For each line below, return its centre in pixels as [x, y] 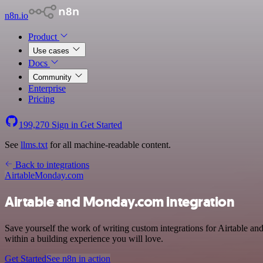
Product [44, 37]
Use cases [52, 51]
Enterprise [47, 88]
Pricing [41, 99]
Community [53, 77]
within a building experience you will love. [84, 238]
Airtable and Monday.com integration [120, 202]
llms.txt [34, 145]
